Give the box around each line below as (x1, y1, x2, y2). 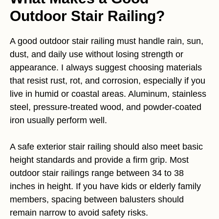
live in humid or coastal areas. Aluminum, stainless (10, 89, 206, 99)
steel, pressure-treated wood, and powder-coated (10, 102, 201, 112)
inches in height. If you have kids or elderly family (10, 181, 201, 192)
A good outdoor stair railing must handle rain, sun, (10, 36, 203, 46)
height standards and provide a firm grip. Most (10, 155, 189, 165)
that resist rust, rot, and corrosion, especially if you (10, 76, 205, 86)
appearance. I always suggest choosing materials (10, 63, 202, 73)
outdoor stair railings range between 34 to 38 (10, 168, 184, 178)
